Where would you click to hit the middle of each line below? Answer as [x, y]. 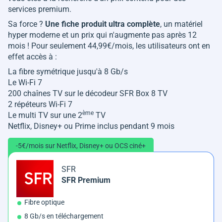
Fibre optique [44, 202]
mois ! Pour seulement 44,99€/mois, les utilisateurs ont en [109, 46]
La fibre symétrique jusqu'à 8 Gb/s [68, 72]
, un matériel [181, 24]
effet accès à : [32, 57]
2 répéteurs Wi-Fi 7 [40, 105]
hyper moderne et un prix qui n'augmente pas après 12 [102, 35]
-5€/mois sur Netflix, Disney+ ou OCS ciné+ [81, 146]
